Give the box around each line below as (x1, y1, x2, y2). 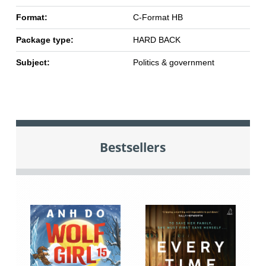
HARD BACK (132, 34, 180, 45)
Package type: (15, 34, 74, 45)
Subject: (15, 57, 50, 67)
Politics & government (132, 57, 214, 67)
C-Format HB (132, 12, 183, 22)
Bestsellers (100, 139, 166, 156)
